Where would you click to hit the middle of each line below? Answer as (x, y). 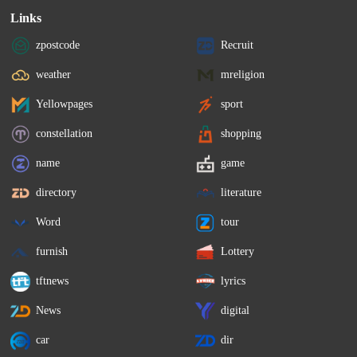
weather (54, 75)
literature (241, 193)
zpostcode (58, 45)
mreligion (243, 75)
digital (235, 311)
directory (57, 193)
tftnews (53, 281)
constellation (65, 134)
